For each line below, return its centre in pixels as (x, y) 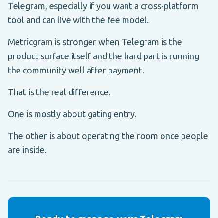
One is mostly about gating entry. (72, 114)
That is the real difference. (59, 92)
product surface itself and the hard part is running (103, 56)
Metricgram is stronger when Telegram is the (95, 42)
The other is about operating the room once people (108, 136)
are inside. (27, 150)
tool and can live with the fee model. (78, 20)
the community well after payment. (76, 70)
